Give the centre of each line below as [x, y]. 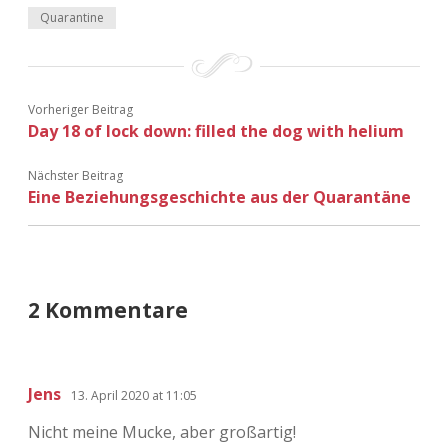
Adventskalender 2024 [224, 112]
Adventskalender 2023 [224, 64]
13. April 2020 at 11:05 [134, 395]
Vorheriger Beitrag [80, 109]
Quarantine [72, 17]
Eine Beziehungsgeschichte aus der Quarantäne [219, 196]
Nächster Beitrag [75, 175]
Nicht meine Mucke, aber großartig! [162, 431]
